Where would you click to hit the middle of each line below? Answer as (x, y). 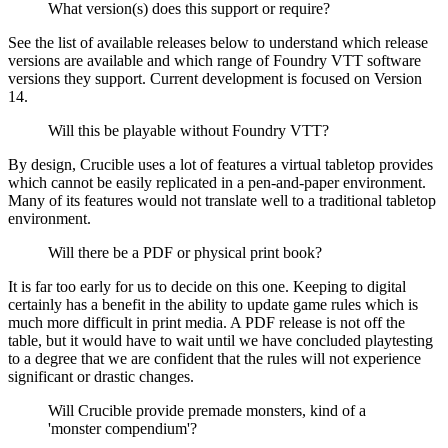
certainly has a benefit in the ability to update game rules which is (213, 305)
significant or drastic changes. (101, 377)
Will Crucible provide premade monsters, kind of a (207, 411)
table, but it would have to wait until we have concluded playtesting (220, 341)
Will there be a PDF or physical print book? (185, 253)
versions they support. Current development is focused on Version (215, 79)
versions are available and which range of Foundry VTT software (214, 61)
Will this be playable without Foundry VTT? (188, 131)
